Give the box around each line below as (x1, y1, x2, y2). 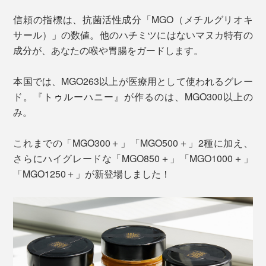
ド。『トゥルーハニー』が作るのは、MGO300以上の (13, 89, 253, 103)
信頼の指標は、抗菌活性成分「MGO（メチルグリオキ (13, 12, 253, 26)
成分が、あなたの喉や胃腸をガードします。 (13, 43, 204, 57)
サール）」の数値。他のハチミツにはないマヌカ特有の (13, 27, 253, 42)
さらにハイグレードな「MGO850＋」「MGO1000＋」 (13, 151, 253, 165)
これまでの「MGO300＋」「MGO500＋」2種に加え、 (13, 135, 253, 150)
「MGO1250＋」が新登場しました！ (13, 166, 171, 180)
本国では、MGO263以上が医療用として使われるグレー (13, 74, 253, 88)
